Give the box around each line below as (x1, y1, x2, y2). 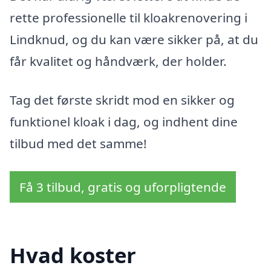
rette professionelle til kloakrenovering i (10, 9, 247, 27)
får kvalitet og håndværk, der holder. (10, 53, 227, 70)
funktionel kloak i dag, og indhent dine (10, 113, 238, 130)
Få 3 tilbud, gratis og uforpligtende (19, 178, 226, 195)
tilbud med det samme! (10, 135, 147, 152)
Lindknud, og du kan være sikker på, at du (10, 31, 258, 48)
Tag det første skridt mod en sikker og (10, 91, 235, 108)
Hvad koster (10, 241, 136, 270)
